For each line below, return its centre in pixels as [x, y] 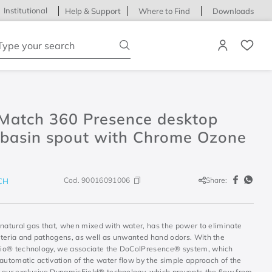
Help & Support [93, 11]
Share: [216, 180]
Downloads [233, 11]
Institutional [25, 11]
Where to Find [164, 11]
